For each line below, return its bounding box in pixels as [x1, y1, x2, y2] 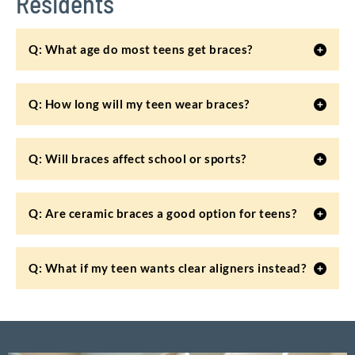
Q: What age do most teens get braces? [29, 42, 253, 56]
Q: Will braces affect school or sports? [29, 151, 246, 166]
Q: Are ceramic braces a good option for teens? [29, 206, 296, 220]
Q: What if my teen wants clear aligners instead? [29, 261, 306, 275]
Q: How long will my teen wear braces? [29, 97, 250, 111]
